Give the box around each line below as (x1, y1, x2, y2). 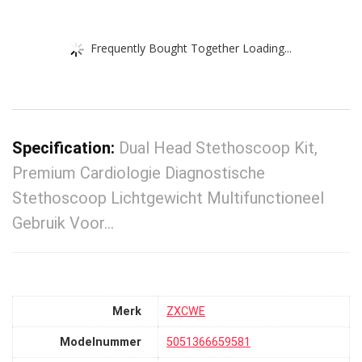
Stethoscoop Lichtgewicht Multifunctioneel (12, 188, 324, 208)
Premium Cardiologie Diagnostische (12, 163, 265, 183)
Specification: (12, 138, 119, 158)
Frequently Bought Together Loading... (90, 40, 292, 56)
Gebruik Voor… (12, 213, 114, 234)
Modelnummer (60, 335, 141, 350)
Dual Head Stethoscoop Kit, (119, 138, 318, 158)
